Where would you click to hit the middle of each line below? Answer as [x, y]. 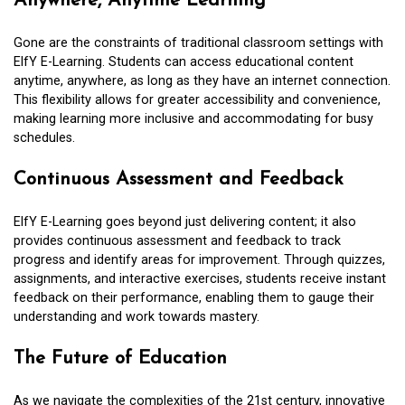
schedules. [44, 137]
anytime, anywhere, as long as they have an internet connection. [202, 80]
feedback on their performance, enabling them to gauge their [194, 297]
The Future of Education [120, 359]
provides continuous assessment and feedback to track [177, 240]
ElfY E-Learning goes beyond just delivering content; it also [185, 221]
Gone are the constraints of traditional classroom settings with [198, 42]
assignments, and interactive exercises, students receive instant [200, 278]
